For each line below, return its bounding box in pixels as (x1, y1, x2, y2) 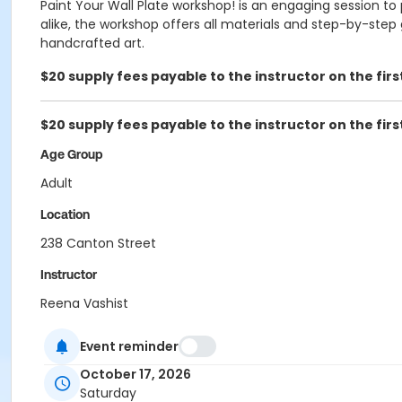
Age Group (40, 147, 103, 162)
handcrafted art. (40, 34, 144, 52)
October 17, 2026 (80, 365, 191, 384)
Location (40, 207, 90, 222)
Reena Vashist (40, 294, 128, 312)
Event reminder (80, 336, 179, 355)
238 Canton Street (40, 234, 156, 252)
